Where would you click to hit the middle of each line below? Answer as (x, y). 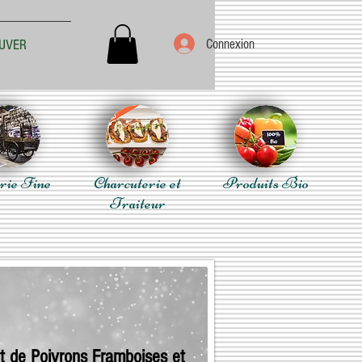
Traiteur (137, 203)
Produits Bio (265, 183)
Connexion (230, 44)
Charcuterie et (137, 183)
